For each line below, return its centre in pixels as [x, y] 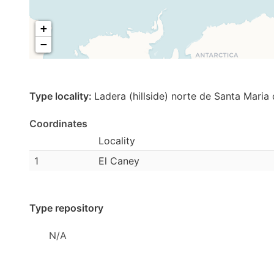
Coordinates [58, 124]
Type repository [66, 208]
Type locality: [62, 96]
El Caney [119, 161]
